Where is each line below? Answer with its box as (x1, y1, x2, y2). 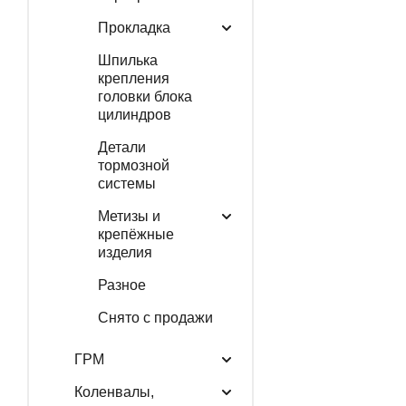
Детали (97, 139, 146, 155)
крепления (97, 70, 169, 86)
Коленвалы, (73, 383, 154, 400)
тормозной (97, 157, 169, 173)
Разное (97, 276, 146, 293)
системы (97, 175, 156, 191)
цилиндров (97, 106, 171, 122)
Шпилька (97, 52, 158, 68)
